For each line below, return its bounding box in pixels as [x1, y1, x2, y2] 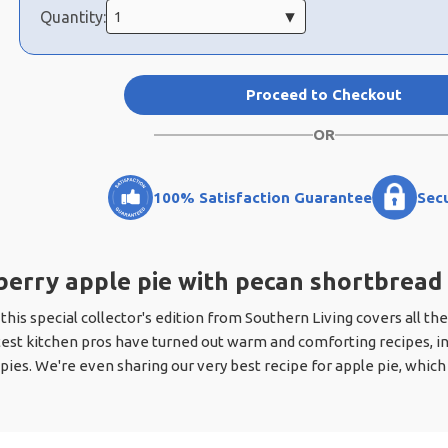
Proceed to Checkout [246, 86, 402, 104]
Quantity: [40, 7, 106, 26]
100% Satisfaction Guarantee [152, 188, 372, 206]
